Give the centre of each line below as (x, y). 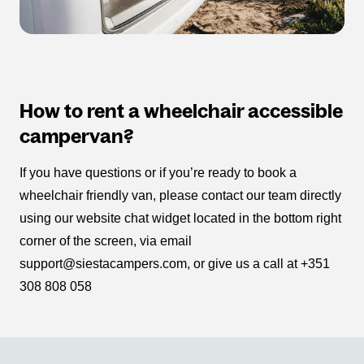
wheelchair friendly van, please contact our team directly (180, 196)
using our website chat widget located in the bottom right (180, 219)
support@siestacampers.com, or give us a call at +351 (175, 264)
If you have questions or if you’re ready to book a (158, 173)
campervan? (76, 136)
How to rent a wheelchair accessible (181, 111)
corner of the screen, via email (106, 241)
